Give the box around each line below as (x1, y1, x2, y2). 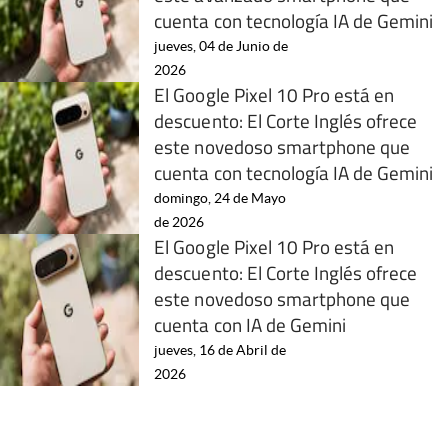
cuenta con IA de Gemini (154, 309, 347, 339)
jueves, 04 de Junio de (154, 37, 289, 54)
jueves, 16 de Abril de (154, 341, 287, 358)
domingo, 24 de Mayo (154, 189, 287, 206)
